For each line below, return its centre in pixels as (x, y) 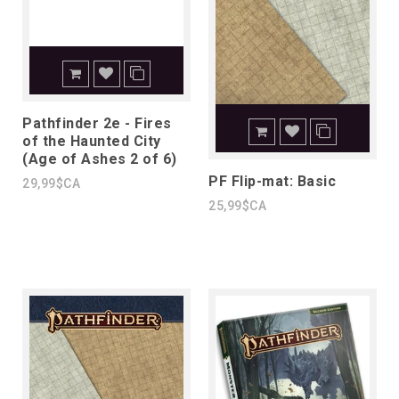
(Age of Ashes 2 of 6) (100, 159)
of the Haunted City (92, 142)
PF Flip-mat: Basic (272, 182)
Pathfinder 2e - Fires (97, 124)
